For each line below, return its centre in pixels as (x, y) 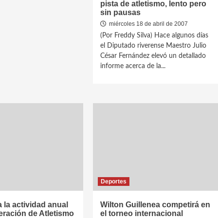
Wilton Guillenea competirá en (155, 205)
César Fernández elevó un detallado (153, 56)
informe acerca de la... (133, 66)
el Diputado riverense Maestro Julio (154, 46)
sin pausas (121, 12)
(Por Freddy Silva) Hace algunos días (154, 36)
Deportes (114, 182)
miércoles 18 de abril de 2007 (148, 24)
